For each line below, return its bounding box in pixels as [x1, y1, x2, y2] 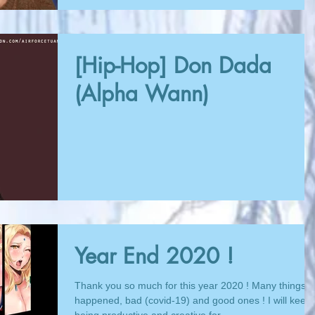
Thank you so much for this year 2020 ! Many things [75, 280, 306, 291]
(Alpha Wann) [75, 79, 209, 108]
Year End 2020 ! [75, 242, 233, 270]
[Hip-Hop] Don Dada [75, 51, 271, 79]
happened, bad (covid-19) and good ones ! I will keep [75, 295, 311, 306]
